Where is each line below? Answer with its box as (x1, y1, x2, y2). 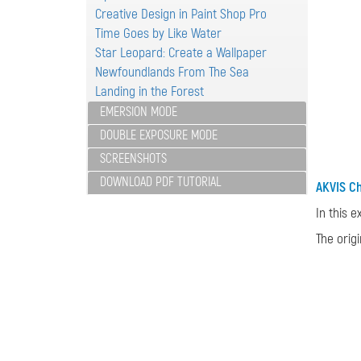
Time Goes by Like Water (95, 25, 222, 42)
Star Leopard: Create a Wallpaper (95, 44, 267, 61)
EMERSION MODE (100, 104, 177, 120)
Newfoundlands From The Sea (95, 64, 249, 81)
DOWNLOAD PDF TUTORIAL (100, 174, 221, 190)
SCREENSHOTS (100, 151, 167, 167)
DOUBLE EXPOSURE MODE (100, 127, 218, 143)
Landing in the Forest (95, 83, 204, 100)
